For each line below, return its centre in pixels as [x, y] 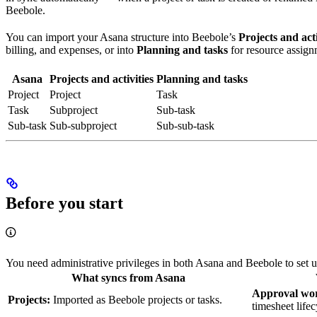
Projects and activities [102, 79]
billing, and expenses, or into [71, 50]
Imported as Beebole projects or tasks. [136, 300]
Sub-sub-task [185, 126]
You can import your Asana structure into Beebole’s [122, 38]
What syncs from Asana [128, 278]
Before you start [64, 203]
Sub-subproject [83, 126]
